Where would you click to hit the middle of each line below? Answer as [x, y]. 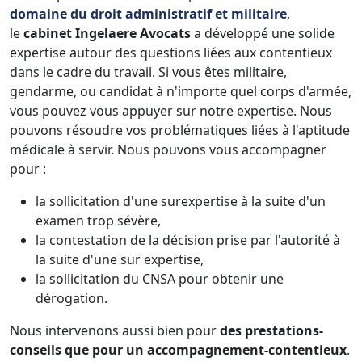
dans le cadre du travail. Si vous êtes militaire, [148, 72]
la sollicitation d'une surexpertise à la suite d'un [181, 201]
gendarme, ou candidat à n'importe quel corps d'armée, [181, 91]
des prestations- [271, 330]
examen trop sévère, [98, 220]
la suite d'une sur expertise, [120, 259]
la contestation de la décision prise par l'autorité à [188, 240]
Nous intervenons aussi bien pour [113, 330]
